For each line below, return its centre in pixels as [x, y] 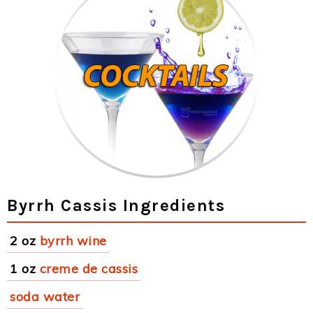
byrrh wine [73, 241]
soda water [45, 297]
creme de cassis [88, 269]
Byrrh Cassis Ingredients [116, 205]
